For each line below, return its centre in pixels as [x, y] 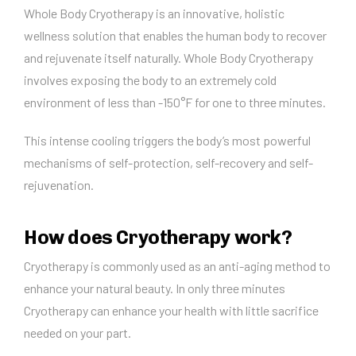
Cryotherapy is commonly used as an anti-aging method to [177, 266]
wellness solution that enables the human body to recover [175, 35]
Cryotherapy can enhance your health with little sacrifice [171, 310]
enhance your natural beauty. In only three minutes [155, 288]
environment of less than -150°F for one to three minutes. [175, 102]
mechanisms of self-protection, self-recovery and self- [168, 163]
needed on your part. [77, 333]
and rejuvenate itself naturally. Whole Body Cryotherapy [168, 58]
